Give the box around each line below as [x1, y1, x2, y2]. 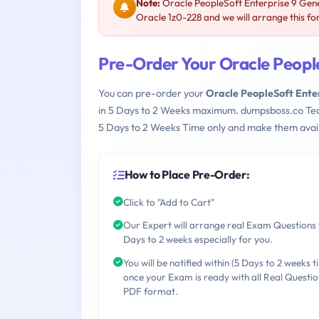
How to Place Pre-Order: [124, 167, 250, 182]
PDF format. [123, 285, 178, 298]
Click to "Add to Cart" [123, 195, 214, 209]
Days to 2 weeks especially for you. [123, 233, 273, 246]
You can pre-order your [98, 87, 206, 100]
